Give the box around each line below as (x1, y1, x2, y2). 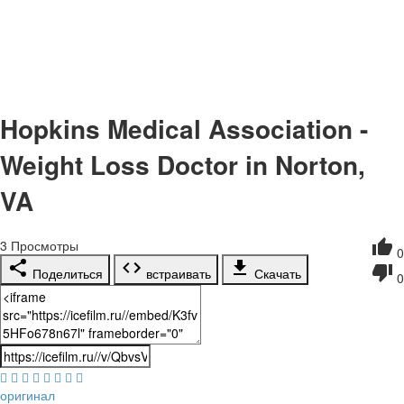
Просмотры (7, 236, 78, 255)
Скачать (251, 264, 301, 283)
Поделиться (29, 264, 103, 283)
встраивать (142, 264, 211, 283)
